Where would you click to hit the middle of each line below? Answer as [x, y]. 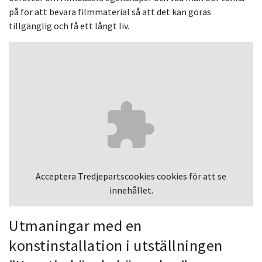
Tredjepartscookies [116, 176]
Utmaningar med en [75, 225]
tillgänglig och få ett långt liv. [69, 25]
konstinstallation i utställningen [116, 245]
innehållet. [131, 190]
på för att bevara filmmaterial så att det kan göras [110, 11]
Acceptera [57, 176]
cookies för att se [191, 176]
